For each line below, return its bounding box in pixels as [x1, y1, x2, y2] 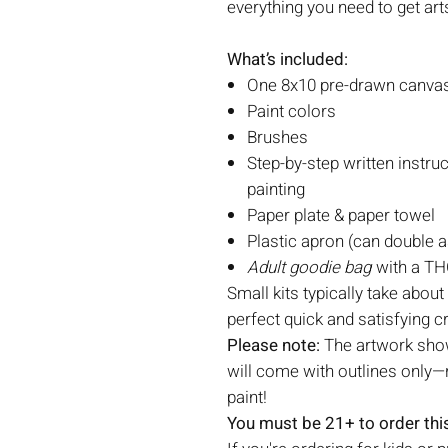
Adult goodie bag [247, 255, 371, 280]
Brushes [247, 125, 308, 150]
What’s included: [227, 47, 348, 72]
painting [247, 177, 305, 202]
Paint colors [247, 99, 336, 124]
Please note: [227, 333, 324, 358]
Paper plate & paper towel [247, 203, 435, 228]
